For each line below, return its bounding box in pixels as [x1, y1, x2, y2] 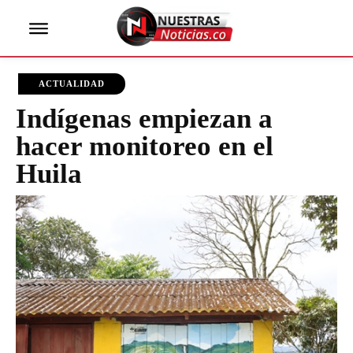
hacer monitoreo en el [16, 131, 273, 162]
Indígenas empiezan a [16, 103, 273, 135]
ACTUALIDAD [39, 79, 105, 89]
